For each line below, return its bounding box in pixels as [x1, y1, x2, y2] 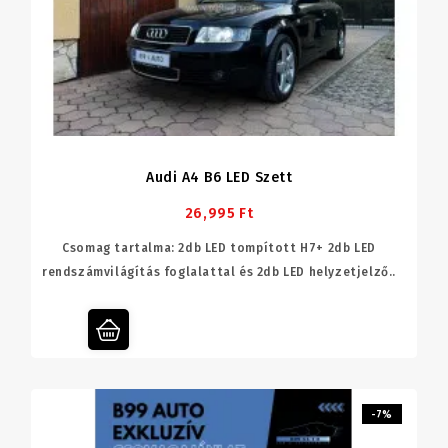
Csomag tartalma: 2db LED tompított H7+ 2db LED [62, 240, 376, 255]
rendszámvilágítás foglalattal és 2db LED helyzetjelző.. [41, 264, 396, 279]
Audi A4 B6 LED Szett [146, 168, 292, 186]
